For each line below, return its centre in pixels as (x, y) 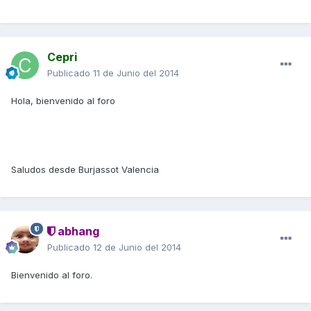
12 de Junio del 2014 (137, 247)
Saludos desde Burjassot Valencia (85, 169)
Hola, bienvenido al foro (63, 100)
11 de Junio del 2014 (136, 73)
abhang (77, 231)
